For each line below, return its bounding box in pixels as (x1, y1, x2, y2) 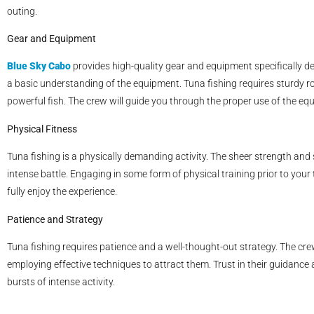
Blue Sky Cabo (7, 60, 71, 72)
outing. (7, 5, 37, 17)
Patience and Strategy (7, 213, 103, 225)
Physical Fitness (7, 123, 77, 135)
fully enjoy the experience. (7, 186, 117, 198)
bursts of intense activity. (7, 276, 115, 288)
